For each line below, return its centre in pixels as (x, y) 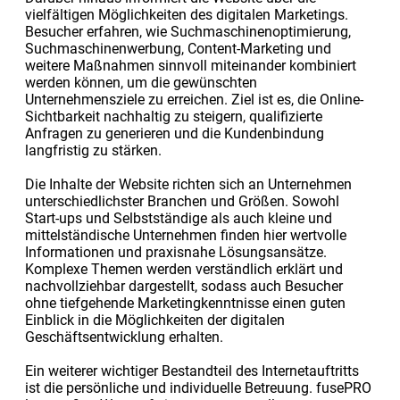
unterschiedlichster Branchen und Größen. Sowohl (182, 201)
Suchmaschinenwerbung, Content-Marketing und (178, 48)
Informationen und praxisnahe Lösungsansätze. (175, 252)
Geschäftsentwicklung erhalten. (124, 337)
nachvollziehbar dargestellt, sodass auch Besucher (183, 286)
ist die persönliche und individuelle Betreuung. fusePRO (198, 387)
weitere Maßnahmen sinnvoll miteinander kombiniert (190, 65)
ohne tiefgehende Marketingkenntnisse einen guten (185, 303)
